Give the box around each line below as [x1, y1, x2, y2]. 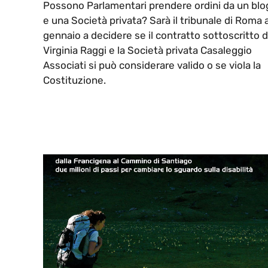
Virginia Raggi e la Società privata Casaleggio [43, 44, 252, 57]
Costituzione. [43, 74, 106, 87]
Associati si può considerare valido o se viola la [43, 59, 261, 72]
